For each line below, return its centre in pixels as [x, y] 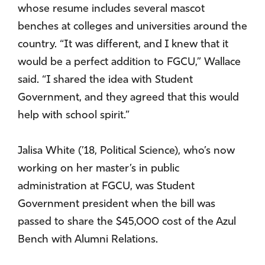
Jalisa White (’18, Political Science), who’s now [126, 151]
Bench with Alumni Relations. [88, 240]
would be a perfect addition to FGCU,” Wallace [129, 63]
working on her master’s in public [98, 169]
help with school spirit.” [74, 116]
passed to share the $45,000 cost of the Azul [127, 222]
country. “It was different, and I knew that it [123, 45]
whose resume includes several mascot [111, 9]
